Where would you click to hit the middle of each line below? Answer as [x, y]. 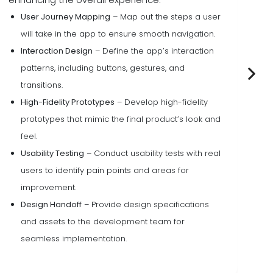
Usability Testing [52, 153]
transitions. [41, 85]
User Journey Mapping [65, 17]
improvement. [48, 187]
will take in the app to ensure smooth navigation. [118, 34]
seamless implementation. [73, 239]
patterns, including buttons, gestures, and [102, 68]
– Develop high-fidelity [161, 102]
